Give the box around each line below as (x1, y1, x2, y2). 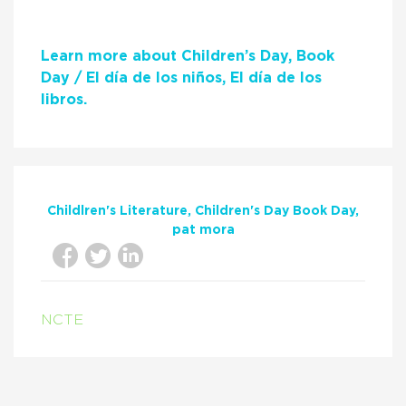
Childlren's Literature (47, 205, 188, 217)
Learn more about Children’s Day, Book (41, 49, 334, 63)
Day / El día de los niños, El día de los (41, 71, 322, 85)
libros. (41, 92, 92, 107)
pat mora (171, 224, 235, 237)
